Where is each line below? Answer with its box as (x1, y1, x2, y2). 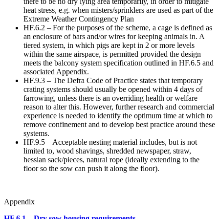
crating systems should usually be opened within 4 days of (23, 85, 202, 93)
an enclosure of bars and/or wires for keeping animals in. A (23, 32, 204, 41)
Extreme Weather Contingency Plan (23, 14, 134, 23)
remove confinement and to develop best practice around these (23, 120, 215, 129)
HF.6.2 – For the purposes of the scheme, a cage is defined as (23, 23, 212, 32)
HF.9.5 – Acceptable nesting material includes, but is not (23, 137, 197, 146)
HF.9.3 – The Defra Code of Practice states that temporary (23, 76, 203, 85)
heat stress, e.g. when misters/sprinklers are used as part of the (23, 5, 213, 14)
